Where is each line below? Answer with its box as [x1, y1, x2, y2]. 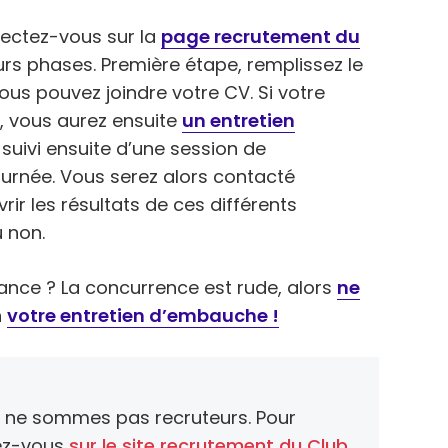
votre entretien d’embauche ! [7, 303, 279, 329]
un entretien [182, 108, 295, 134]
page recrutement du [161, 24, 360, 50]
